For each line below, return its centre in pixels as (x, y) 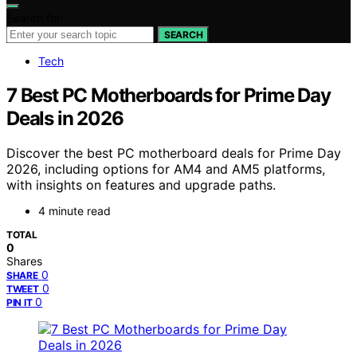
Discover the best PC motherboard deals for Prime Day (174, 153)
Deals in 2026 (65, 118)
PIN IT (20, 303)
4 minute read (75, 211)
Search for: (35, 18)
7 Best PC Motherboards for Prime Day (169, 95)
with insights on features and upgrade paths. (141, 185)
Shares (24, 261)
